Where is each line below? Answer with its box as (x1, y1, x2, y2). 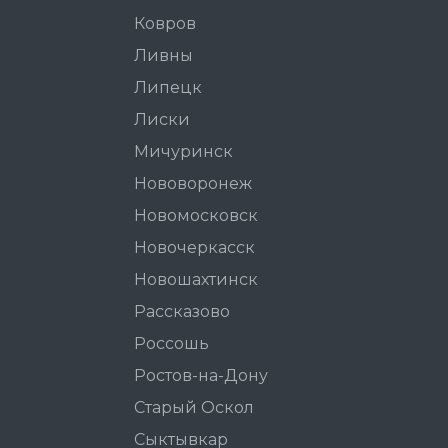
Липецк (134, 78, 202, 98)
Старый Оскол (134, 398, 254, 418)
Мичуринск (134, 142, 233, 162)
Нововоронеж (134, 174, 252, 194)
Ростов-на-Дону (134, 366, 268, 386)
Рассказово (134, 302, 230, 322)
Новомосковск (134, 206, 258, 226)
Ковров (134, 14, 196, 34)
